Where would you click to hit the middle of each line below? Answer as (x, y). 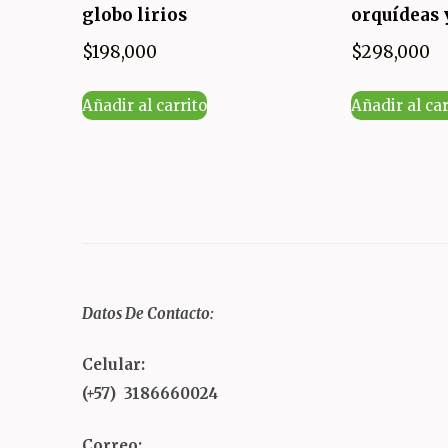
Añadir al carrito (144, 105)
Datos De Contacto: (148, 313)
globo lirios (134, 14)
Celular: (113, 365)
